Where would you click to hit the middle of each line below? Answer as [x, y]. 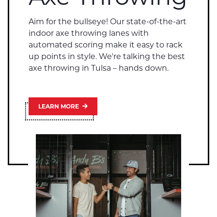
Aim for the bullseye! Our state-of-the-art [108, 22]
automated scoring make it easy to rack [106, 45]
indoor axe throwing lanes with [89, 33]
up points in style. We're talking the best [107, 57]
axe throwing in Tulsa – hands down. [99, 68]
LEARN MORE [59, 106]
